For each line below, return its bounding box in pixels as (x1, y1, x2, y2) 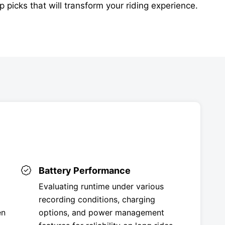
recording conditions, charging (38, 194, 155, 204)
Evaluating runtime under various (38, 181, 164, 191)
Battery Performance (38, 165, 131, 176)
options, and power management (38, 207, 164, 217)
